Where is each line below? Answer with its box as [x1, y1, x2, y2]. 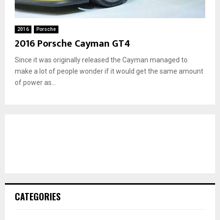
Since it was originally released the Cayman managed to [15, 55, 188, 64]
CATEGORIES [15, 190, 60, 203]
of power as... [15, 78, 56, 86]
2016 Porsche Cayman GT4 [15, 35, 130, 52]
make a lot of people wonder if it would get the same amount [15, 67, 203, 75]
